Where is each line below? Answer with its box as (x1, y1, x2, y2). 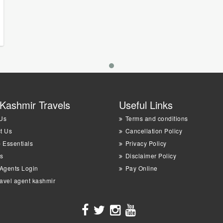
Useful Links (119, 97, 173, 112)
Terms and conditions (125, 113, 188, 122)
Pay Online (125, 163, 158, 172)
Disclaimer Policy (125, 151, 176, 160)
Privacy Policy (125, 138, 167, 147)
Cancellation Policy (125, 126, 182, 135)
